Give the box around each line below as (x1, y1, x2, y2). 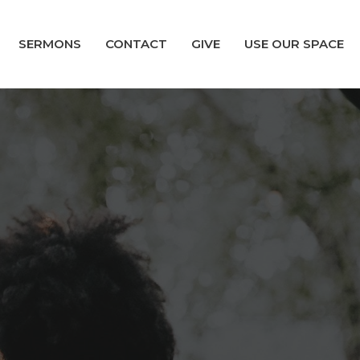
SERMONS (18, 36, 81, 52)
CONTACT (105, 36, 167, 52)
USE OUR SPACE (244, 36, 344, 52)
